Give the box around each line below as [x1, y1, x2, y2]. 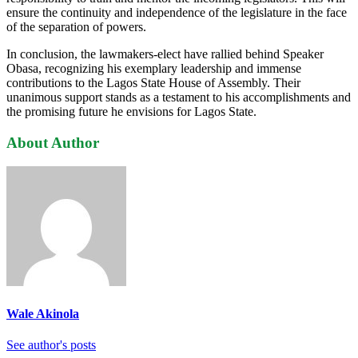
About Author [6, 133, 99, 151]
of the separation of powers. [6, 19, 146, 34]
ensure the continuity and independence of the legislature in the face [6, 5, 347, 19]
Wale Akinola [6, 306, 79, 320]
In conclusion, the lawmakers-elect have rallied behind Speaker [6, 46, 324, 61]
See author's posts [6, 337, 96, 352]
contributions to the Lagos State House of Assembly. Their [6, 75, 300, 89]
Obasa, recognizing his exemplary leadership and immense [6, 61, 301, 75]
